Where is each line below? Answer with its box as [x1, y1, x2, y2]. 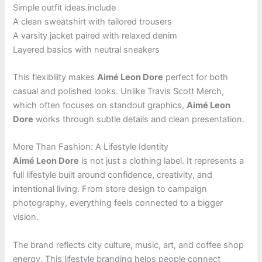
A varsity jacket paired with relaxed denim [13, 30, 178, 41]
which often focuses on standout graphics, [13, 100, 187, 111]
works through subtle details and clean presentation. [33, 114, 245, 125]
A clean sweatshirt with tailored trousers [13, 16, 173, 27]
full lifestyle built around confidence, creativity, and [13, 170, 213, 181]
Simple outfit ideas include [13, 2, 116, 13]
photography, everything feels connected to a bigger [13, 198, 223, 209]
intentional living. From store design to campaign [13, 184, 208, 195]
